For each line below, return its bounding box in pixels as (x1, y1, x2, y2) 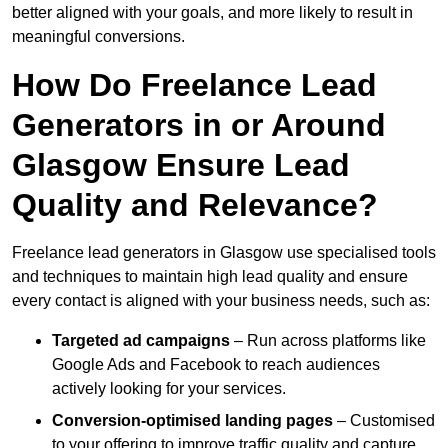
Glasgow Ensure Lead (12, 147, 350, 184)
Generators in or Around (12, 107, 386, 144)
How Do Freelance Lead (12, 67, 377, 104)
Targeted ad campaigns (52, 332, 230, 350)
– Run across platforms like (230, 332, 426, 350)
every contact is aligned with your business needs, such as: (12, 292, 430, 310)
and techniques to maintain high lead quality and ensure (12, 268, 408, 286)
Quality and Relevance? (12, 187, 378, 224)
